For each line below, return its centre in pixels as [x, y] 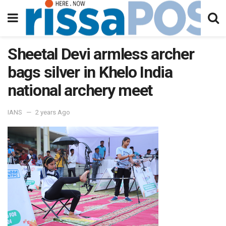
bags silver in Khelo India [90, 72]
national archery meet [80, 90]
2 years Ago [53, 112]
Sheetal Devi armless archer [101, 54]
